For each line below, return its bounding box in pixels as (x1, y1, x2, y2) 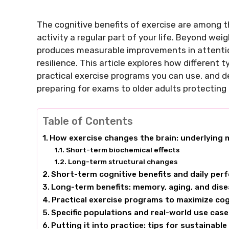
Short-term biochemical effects (65, 145, 179, 154)
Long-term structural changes (67, 157, 177, 166)
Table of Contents (42, 114, 133, 127)
